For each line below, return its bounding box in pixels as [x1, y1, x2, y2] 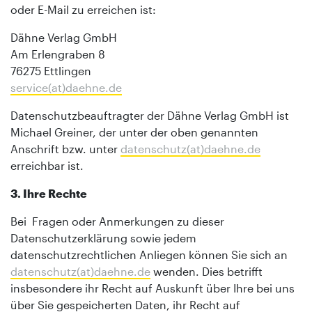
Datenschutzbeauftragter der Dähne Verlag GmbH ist [10, 108, 289, 122]
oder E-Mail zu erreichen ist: [10, 2, 156, 16]
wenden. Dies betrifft [150, 264, 263, 278]
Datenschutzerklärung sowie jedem [10, 231, 196, 244]
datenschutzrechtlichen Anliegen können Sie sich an [10, 247, 288, 261]
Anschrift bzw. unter [10, 141, 120, 155]
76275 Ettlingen [10, 63, 91, 77]
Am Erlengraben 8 [10, 47, 105, 61]
